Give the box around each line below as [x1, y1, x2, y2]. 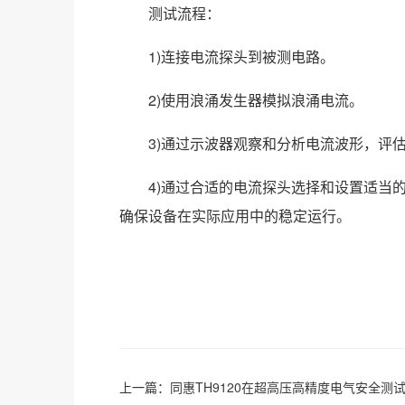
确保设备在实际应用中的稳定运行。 [119, 205, 351, 226]
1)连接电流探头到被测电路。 [119, 46, 334, 67]
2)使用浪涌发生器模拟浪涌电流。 [119, 89, 363, 110]
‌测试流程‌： [119, 3, 221, 24]
